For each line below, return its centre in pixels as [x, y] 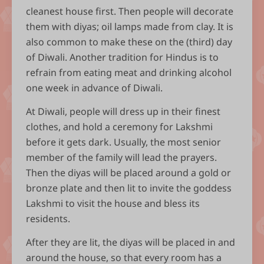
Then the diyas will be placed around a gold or [128, 173]
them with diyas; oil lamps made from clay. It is [130, 27]
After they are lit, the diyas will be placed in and [131, 242]
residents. [48, 219]
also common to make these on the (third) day [129, 42]
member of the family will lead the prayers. [121, 158]
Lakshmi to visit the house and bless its [113, 204]
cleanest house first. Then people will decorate [130, 11]
